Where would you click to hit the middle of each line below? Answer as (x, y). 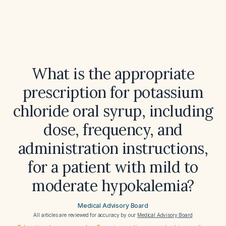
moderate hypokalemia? (113, 186)
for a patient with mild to (113, 167)
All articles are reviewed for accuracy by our (86, 215)
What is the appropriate (113, 74)
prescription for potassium (113, 92)
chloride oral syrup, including (113, 111)
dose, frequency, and (113, 130)
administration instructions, (113, 148)
